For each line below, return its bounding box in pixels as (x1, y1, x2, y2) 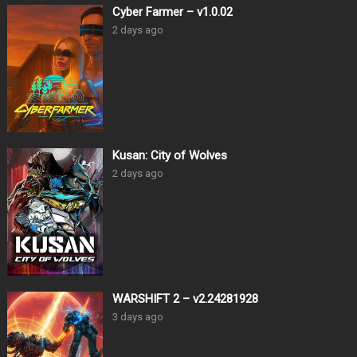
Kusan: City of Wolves (112, 148, 227, 163)
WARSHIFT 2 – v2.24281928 (112, 292, 258, 307)
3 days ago (112, 311, 163, 324)
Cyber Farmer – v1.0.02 (112, 5, 233, 20)
